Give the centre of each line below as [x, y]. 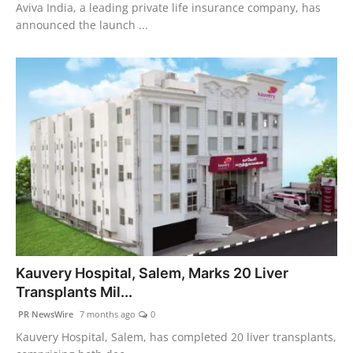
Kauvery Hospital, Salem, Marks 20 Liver [152, 273]
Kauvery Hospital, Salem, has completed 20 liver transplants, [176, 337]
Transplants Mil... [74, 292]
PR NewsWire [45, 314]
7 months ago [106, 314]
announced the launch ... [82, 24]
